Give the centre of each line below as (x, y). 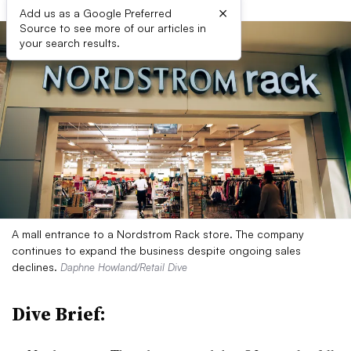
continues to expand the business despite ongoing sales (156, 250)
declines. (36, 267)
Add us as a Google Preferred (96, 13)
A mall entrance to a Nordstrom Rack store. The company (158, 234)
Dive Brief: (59, 314)
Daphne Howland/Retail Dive (124, 267)
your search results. (70, 43)
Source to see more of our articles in (113, 28)
